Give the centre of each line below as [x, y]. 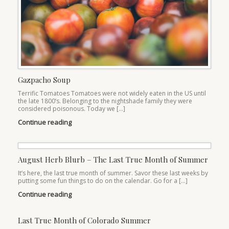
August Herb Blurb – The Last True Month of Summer [113, 159]
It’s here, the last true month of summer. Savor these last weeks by [113, 173]
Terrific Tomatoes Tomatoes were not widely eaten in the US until [112, 93]
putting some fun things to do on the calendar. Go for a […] [103, 180]
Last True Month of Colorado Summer [84, 220]
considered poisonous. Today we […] [72, 108]
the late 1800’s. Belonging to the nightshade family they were [105, 101]
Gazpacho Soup [44, 79]
